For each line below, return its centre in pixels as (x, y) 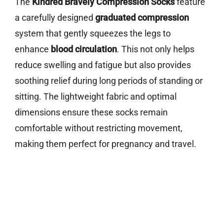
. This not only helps (156, 49)
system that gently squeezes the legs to (93, 34)
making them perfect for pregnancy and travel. (106, 144)
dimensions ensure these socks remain (91, 112)
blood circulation (84, 49)
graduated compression (142, 18)
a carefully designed (55, 18)
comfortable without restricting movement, (99, 128)
